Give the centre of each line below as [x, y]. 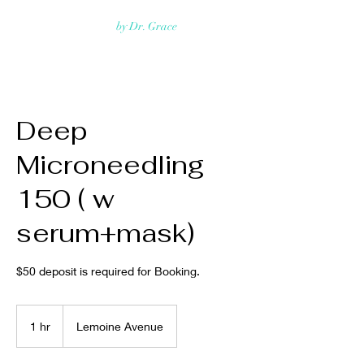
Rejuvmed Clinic [63, 25]
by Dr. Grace [147, 26]
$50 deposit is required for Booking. [108, 271]
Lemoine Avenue [120, 326]
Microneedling [110, 165]
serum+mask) [105, 233]
